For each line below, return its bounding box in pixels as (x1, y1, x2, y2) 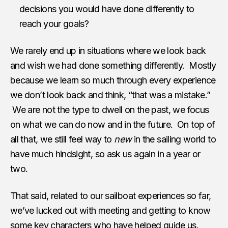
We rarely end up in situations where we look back (10, 45, 206, 56)
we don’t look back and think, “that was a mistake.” (10, 89, 211, 100)
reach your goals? (19, 18, 89, 29)
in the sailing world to (131, 133, 216, 145)
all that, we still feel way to (10, 133, 115, 145)
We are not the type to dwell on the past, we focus (10, 104, 209, 115)
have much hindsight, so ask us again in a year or (10, 148, 201, 159)
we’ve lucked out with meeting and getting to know (10, 205, 211, 216)
